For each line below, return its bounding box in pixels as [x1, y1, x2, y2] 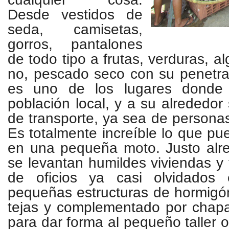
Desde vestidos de [8, 7, 143, 22]
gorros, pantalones [8, 36, 143, 52]
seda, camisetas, [8, 21, 143, 37]
